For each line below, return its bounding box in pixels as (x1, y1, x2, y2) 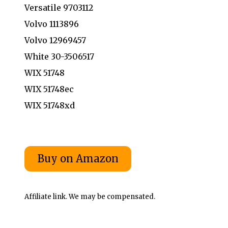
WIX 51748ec (24, 83, 74, 94)
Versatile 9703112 (24, 2, 93, 13)
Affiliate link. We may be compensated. (24, 192, 155, 201)
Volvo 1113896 (24, 18, 79, 29)
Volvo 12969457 (24, 35, 86, 45)
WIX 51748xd (24, 100, 75, 110)
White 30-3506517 (24, 51, 94, 62)
